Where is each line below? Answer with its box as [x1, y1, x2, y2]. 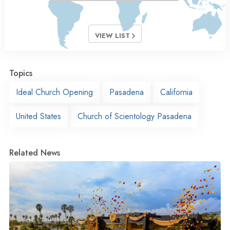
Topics [9, 67, 32, 80]
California [160, 86, 193, 99]
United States [16, 110, 61, 123]
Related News [9, 147, 60, 159]
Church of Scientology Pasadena [78, 110, 191, 123]
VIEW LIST [95, 31, 132, 41]
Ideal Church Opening [16, 86, 93, 99]
